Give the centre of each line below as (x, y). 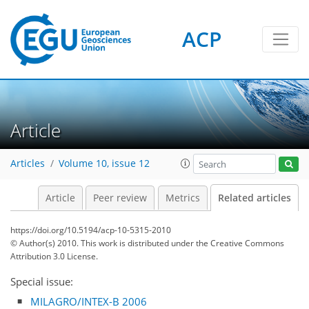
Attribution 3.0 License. (54, 256)
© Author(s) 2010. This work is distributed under (103, 243)
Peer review (120, 198)
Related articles (255, 198)
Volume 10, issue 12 (104, 164)
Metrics (182, 198)
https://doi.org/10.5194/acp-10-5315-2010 (91, 230)
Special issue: (42, 281)
